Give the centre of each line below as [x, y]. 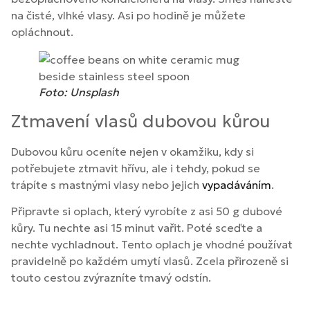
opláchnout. [42, 31]
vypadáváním [237, 184]
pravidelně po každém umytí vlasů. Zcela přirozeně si [150, 261]
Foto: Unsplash [79, 92]
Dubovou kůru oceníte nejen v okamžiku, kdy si [133, 151]
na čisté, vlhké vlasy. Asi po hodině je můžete [128, 15]
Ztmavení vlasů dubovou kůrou [141, 121]
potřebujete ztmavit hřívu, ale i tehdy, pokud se [136, 168]
